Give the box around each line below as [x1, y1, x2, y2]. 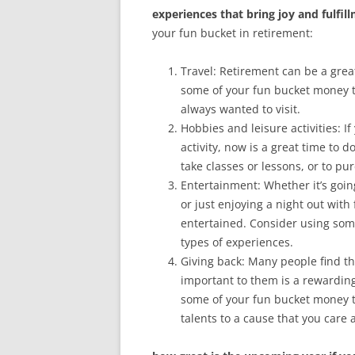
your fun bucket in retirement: [152, 25, 313, 40]
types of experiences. [181, 235, 293, 250]
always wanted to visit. [181, 101, 300, 116]
